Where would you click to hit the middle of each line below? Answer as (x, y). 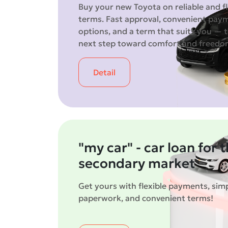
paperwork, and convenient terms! (146, 198)
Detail (104, 72)
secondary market (137, 163)
